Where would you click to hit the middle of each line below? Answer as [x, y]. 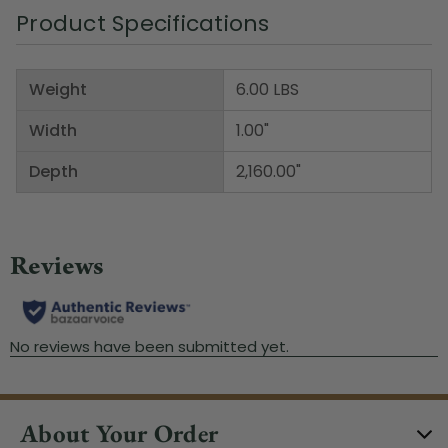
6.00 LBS [267, 89]
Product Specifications [143, 23]
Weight [58, 89]
